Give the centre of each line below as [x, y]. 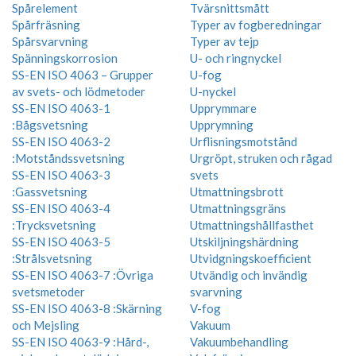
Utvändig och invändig [249, 275]
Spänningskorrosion [65, 58]
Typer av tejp [224, 41]
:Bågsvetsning [50, 124]
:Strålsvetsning [52, 258]
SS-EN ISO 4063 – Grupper [83, 74]
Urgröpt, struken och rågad [261, 158]
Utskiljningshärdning [244, 241]
